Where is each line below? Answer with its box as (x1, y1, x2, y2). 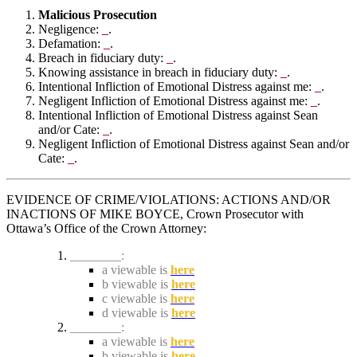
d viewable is (102, 305, 171, 320)
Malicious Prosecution (38, 7, 157, 22)
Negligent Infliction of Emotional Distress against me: (38, 93, 311, 108)
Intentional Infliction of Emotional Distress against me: (38, 79, 315, 93)
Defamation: (38, 36, 104, 50)
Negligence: (38, 22, 102, 36)
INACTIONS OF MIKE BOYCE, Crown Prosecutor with (6, 206, 304, 221)
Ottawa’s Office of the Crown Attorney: (6, 221, 206, 235)
